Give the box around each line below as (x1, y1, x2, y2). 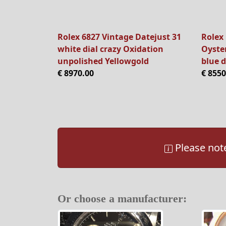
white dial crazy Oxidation (58, 43, 163, 55)
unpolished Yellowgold (58, 55, 149, 67)
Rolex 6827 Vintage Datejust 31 (58, 31, 181, 43)
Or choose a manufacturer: (58, 192, 187, 205)
